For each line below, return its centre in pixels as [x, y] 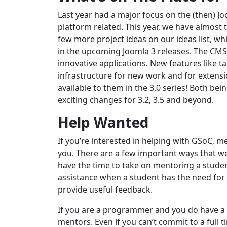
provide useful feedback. [105, 190]
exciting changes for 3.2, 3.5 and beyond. [136, 100]
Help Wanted [103, 122]
